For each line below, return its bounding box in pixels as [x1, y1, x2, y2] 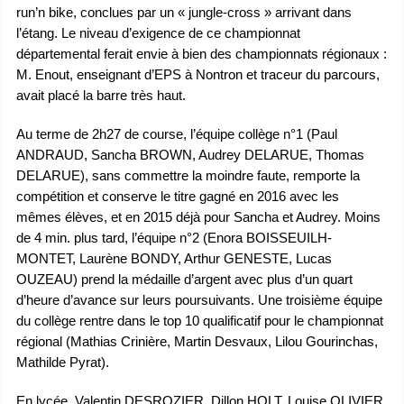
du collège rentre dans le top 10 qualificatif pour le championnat [16, 314, 384, 329]
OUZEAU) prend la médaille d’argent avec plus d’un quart [16, 272, 353, 288]
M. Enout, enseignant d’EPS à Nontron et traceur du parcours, [16, 68, 381, 83]
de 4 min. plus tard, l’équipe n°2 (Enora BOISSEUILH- [16, 231, 333, 246]
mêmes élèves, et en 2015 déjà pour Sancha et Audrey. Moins [16, 210, 381, 225]
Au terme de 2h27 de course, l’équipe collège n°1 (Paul [16, 127, 338, 142]
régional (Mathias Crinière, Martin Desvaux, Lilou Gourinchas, [16, 335, 379, 350]
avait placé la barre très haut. [16, 88, 187, 104]
